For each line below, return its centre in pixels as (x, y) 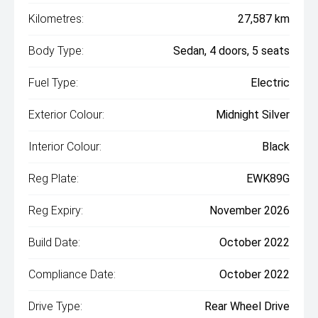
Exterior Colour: (66, 115)
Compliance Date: (72, 274)
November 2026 (250, 210)
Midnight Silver (253, 115)
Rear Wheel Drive (247, 306)
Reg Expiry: (56, 210)
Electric (270, 83)
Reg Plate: (54, 179)
